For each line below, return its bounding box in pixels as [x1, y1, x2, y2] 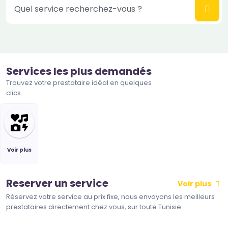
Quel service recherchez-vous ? [14, 3, 142, 15]
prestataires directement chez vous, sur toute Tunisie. [6, 202, 183, 212]
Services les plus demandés [6, 64, 152, 78]
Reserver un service [6, 176, 108, 190]
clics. [6, 88, 22, 98]
